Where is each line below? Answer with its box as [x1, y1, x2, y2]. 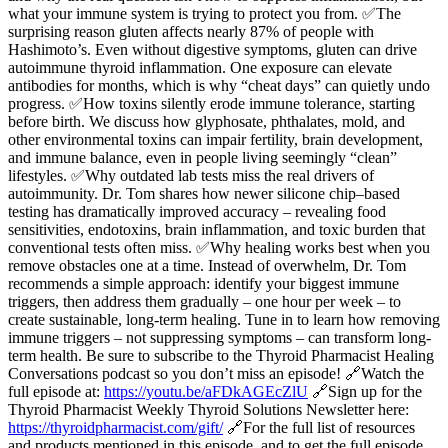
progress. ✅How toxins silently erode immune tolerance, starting [8, 94, 415, 112]
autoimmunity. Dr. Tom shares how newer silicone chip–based [8, 184, 400, 202]
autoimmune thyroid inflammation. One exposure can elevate [8, 58, 392, 76]
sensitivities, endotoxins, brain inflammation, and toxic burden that [8, 220, 425, 238]
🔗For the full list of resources [223, 418, 415, 436]
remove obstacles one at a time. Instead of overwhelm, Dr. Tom [8, 256, 406, 274]
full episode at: [8, 382, 104, 400]
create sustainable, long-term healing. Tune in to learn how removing [8, 310, 440, 328]
